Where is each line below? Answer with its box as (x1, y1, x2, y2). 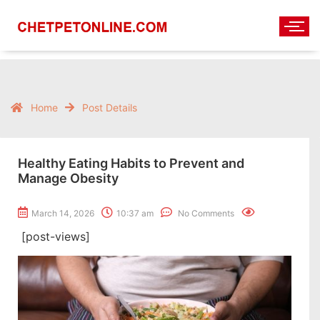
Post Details (82, 101, 137, 114)
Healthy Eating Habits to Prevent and (18, 156, 244, 171)
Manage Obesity (18, 171, 119, 186)
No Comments (176, 208, 234, 219)
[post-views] (21, 229, 90, 244)
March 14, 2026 (31, 208, 94, 219)
